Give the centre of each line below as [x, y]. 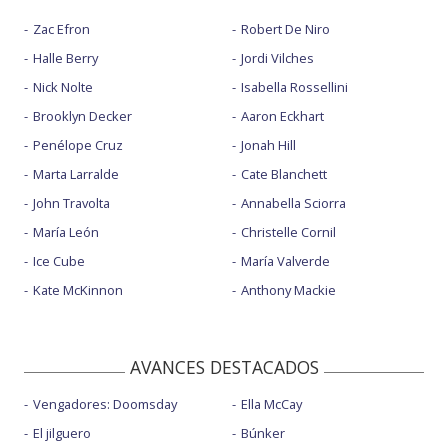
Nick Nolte [63, 87]
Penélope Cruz [78, 145]
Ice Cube [59, 261]
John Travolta [71, 203]
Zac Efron [61, 29]
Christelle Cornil [288, 232]
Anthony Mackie [288, 290]
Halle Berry [65, 58]
